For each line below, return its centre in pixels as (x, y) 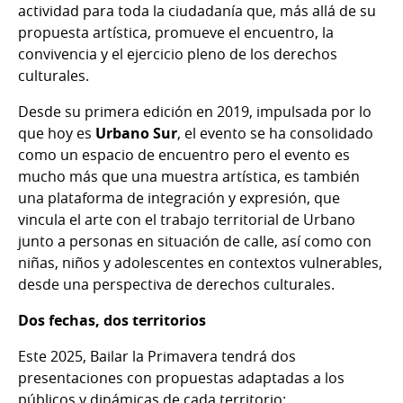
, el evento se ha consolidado (275, 134)
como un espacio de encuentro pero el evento (175, 155)
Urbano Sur (136, 134)
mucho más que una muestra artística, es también (189, 177)
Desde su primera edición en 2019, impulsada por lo (195, 112)
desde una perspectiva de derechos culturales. (176, 285)
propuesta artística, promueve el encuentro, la (176, 33)
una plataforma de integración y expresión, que (179, 198)
